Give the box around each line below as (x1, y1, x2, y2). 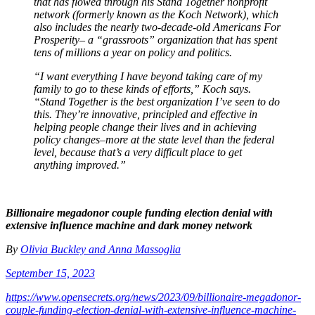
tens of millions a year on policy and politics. (34, 46, 232, 58)
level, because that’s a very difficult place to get (34, 146, 242, 158)
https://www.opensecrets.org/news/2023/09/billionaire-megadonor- (6, 290, 301, 303)
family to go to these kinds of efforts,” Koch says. (34, 82, 251, 95)
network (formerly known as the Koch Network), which (34, 8, 278, 20)
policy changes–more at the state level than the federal (34, 133, 274, 146)
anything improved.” (34, 158, 126, 171)
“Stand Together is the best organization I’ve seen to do (34, 95, 280, 108)
